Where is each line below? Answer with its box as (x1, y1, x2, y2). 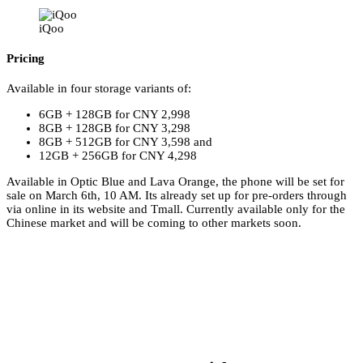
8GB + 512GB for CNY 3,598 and (39, 135, 212, 149)
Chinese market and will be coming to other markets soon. (6, 216, 301, 230)
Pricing (6, 52, 45, 66)
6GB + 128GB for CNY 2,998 (39, 108, 190, 122)
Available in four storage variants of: (6, 82, 191, 96)
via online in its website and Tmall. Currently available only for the (6, 203, 345, 216)
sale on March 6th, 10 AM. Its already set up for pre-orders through (6, 189, 347, 203)
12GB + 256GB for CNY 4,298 (39, 149, 197, 163)
